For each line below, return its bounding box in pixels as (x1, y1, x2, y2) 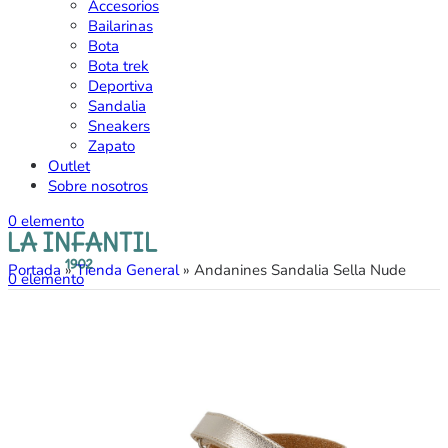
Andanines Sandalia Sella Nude (194, 260, 406, 281)
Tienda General (76, 260, 179, 281)
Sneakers (88, 116, 150, 137)
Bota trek (88, 56, 149, 77)
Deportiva (88, 76, 153, 97)
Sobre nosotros (48, 176, 148, 197)
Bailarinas (88, 16, 153, 37)
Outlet (48, 156, 90, 177)
